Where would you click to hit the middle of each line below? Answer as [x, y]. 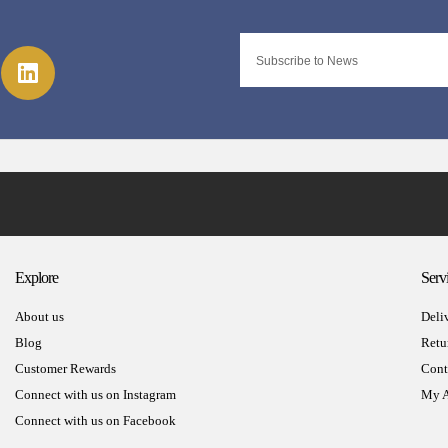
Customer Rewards [65, 368]
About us [39, 316]
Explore [36, 277]
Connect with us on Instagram [95, 394]
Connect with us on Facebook [95, 420]
